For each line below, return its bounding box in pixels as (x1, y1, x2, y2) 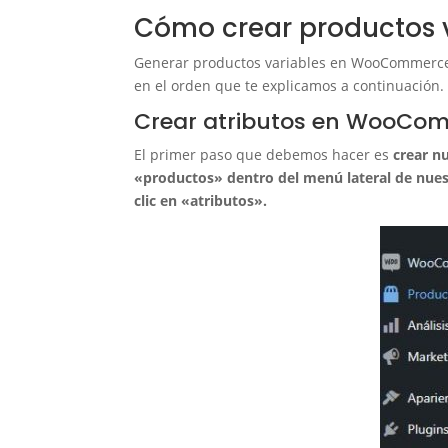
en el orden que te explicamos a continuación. (134, 76, 445, 96)
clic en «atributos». (134, 191, 268, 211)
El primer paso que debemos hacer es (134, 145, 390, 165)
